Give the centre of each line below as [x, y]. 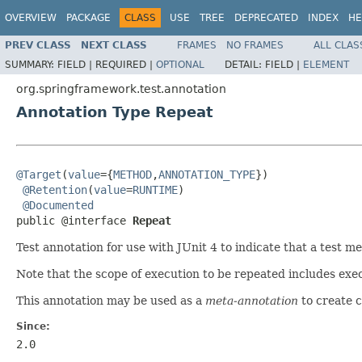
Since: [33, 326]
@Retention [55, 189]
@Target [39, 174]
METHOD [133, 174]
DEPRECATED [266, 18]
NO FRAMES [255, 45]
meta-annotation [252, 300]
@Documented [58, 205]
